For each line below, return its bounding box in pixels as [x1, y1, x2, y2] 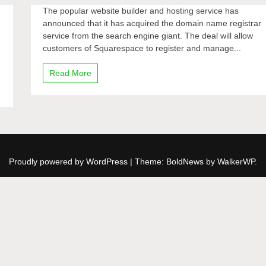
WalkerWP [217, 157, 255, 166]
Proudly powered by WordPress [9, 157, 130, 166]
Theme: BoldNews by [135, 157, 217, 166]
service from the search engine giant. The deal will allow [43, 31, 254, 40]
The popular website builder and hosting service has [43, 6, 239, 15]
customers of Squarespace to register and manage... [43, 43, 242, 53]
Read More [49, 68, 92, 78]
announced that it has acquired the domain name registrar [43, 18, 262, 28]
